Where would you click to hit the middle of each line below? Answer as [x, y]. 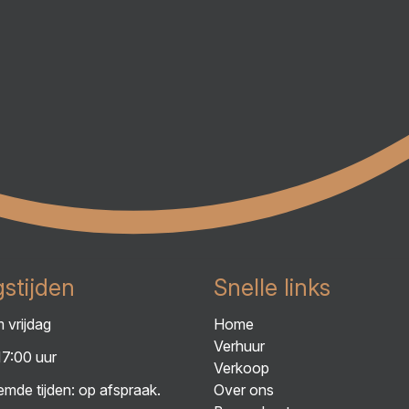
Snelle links [272, 288]
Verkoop [241, 368]
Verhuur [239, 346]
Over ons [243, 390]
